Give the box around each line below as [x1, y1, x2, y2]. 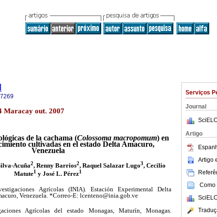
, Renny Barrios [33, 161, 77, 169]
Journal [186, 103, 206, 110]
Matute [14, 170, 33, 177]
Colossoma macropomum [77, 134, 157, 142]
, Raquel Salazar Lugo [79, 161, 140, 169]
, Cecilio [143, 161, 166, 169]
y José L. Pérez [36, 170, 79, 177]
